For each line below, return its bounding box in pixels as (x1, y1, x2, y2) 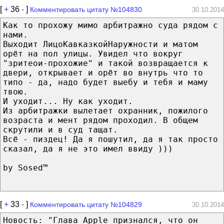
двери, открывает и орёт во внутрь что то (3, 67, 203, 77)
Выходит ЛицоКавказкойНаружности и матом (3, 39, 198, 49)
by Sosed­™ (3, 162, 48, 172)
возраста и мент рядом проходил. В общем (3, 115, 198, 125)
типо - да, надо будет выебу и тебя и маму (3, 77, 208, 87)
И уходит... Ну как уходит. (3, 96, 133, 106)
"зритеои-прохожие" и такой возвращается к (3, 58, 208, 68)
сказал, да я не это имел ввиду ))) (3, 143, 173, 153)
